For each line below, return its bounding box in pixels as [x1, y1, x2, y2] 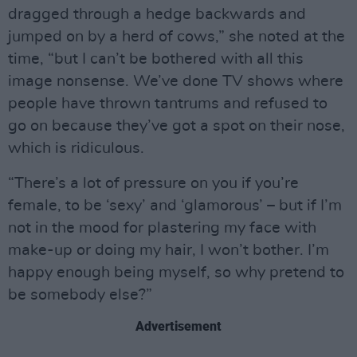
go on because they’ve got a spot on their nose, [8, 117, 345, 134]
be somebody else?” [8, 286, 152, 303]
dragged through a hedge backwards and [8, 6, 306, 22]
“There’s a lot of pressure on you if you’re [8, 175, 299, 191]
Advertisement [135, 318, 222, 334]
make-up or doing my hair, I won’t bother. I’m [8, 241, 329, 258]
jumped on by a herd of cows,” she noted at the [8, 28, 345, 45]
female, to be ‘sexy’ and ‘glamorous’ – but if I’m [8, 197, 342, 214]
